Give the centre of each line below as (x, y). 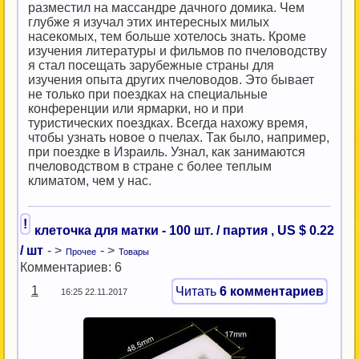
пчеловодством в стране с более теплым (150, 166)
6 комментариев (272, 291)
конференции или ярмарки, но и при (136, 109)
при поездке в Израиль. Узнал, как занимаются (167, 152)
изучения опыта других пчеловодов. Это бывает (171, 80)
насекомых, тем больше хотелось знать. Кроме (167, 36)
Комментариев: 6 (71, 267)
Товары (134, 252)
